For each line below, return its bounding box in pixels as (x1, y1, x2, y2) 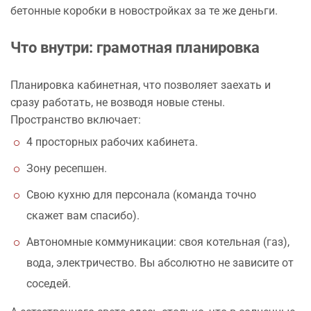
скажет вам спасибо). (26, 208, 140, 222)
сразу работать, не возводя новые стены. (10, 95, 225, 109)
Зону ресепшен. (26, 161, 107, 175)
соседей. (26, 276, 71, 290)
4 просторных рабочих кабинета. (26, 135, 198, 149)
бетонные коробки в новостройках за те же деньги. (10, 3, 278, 17)
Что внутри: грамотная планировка (10, 38, 260, 56)
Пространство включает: (10, 112, 141, 126)
